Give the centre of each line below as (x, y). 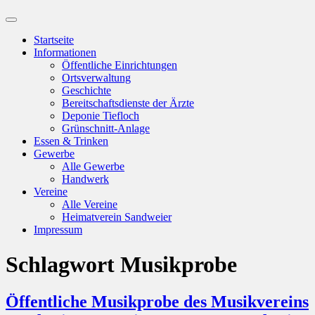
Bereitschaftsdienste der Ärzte (128, 103)
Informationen (65, 53)
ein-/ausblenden (43, 35)
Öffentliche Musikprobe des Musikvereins (157, 302)
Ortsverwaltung (96, 78)
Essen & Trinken (71, 141)
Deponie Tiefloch (101, 116)
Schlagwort (60, 264)
